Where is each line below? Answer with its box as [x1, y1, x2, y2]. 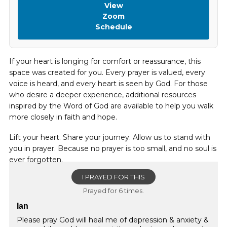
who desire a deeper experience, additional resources [9, 90, 196, 99]
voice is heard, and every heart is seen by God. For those [9, 79, 208, 88]
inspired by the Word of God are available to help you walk [9, 101, 213, 110]
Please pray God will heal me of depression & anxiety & [17, 215, 209, 224]
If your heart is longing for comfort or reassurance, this [9, 57, 201, 66]
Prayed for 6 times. [83, 186, 144, 195]
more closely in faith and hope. [9, 112, 117, 122]
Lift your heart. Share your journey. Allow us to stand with [9, 133, 210, 142]
